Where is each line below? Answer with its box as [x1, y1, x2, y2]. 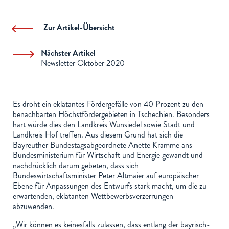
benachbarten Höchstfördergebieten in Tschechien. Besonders [13, 108, 210, 120]
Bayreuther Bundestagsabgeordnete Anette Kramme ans [13, 139, 192, 151]
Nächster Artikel [41, 47, 96, 59]
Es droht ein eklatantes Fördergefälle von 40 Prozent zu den [13, 98, 203, 110]
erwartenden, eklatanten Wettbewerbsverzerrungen [13, 190, 173, 202]
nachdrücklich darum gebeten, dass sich [13, 159, 139, 171]
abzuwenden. [13, 200, 54, 212]
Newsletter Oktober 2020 [41, 57, 125, 69]
